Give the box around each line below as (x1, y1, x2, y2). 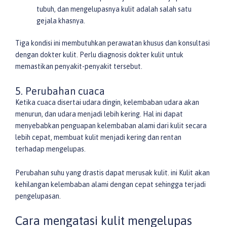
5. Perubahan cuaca (15, 85, 105, 97)
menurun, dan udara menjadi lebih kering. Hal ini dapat (15, 109, 183, 118)
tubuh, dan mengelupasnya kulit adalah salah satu (36, 5, 192, 14)
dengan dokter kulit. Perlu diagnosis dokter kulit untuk (15, 51, 183, 59)
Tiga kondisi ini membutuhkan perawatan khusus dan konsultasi (15, 39, 210, 48)
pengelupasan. (15, 192, 61, 201)
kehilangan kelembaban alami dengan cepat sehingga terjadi (15, 180, 206, 189)
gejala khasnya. (36, 17, 85, 25)
